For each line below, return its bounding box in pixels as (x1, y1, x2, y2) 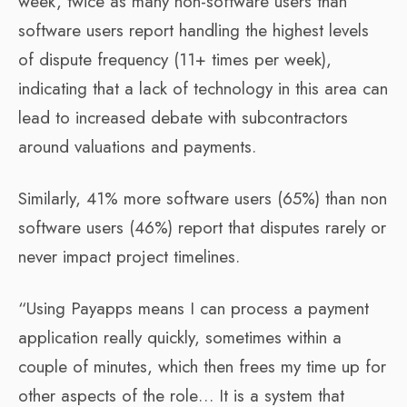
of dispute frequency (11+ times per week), (18, 46, 332, 72)
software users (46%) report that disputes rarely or (18, 214, 386, 240)
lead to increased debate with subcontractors (18, 104, 348, 130)
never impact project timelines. (18, 243, 240, 269)
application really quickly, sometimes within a (18, 324, 342, 350)
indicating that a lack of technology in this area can (18, 75, 388, 101)
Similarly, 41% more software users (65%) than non (18, 185, 387, 211)
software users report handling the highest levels (18, 17, 369, 43)
